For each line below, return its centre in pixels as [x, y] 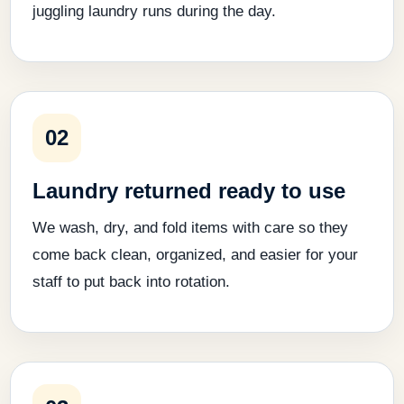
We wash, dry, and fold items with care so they [190, 227]
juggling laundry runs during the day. [154, 11]
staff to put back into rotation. [131, 281]
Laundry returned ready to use [189, 190]
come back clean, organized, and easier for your [195, 254]
